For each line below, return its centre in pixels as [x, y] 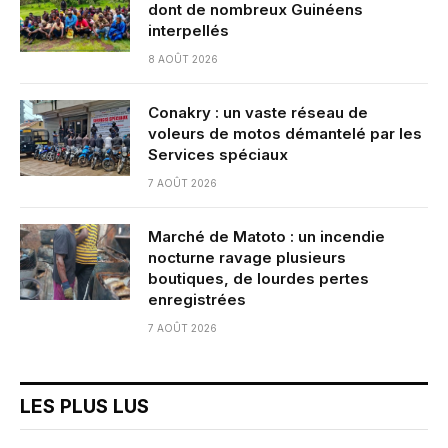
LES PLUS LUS [84, 406]
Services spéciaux [218, 154]
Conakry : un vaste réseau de [258, 112]
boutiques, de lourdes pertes [258, 278]
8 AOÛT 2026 [183, 58]
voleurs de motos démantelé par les [285, 133]
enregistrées [197, 299]
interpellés [188, 30]
